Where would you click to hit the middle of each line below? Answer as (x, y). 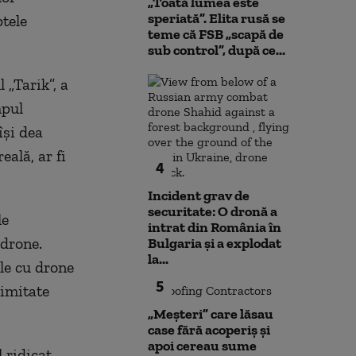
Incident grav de (199, 195)
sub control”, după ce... (217, 50)
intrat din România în (215, 227)
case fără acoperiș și (209, 330)
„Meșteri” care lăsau (211, 314)
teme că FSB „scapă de (216, 34)
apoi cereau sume (202, 346)
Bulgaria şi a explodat (215, 243)
